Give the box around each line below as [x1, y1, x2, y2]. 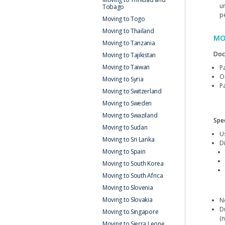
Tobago [102, 2, 125, 11]
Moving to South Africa [102, 171, 163, 180]
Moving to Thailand [102, 26, 154, 35]
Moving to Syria [102, 74, 144, 83]
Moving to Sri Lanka [102, 135, 155, 144]
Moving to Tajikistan [102, 50, 156, 59]
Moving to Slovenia [102, 183, 153, 192]
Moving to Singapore [102, 207, 159, 216]
